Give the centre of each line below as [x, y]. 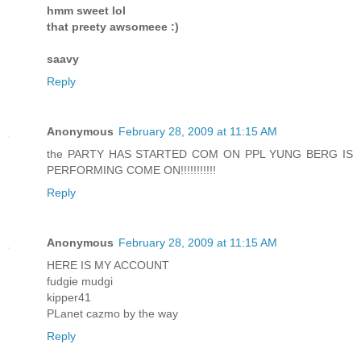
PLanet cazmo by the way [112, 314]
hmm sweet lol [86, 11]
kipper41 [69, 298]
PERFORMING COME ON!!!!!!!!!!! [131, 170]
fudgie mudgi [80, 282]
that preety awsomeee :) [113, 27]
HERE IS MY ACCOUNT [108, 266]
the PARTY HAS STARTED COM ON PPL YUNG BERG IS [200, 154]
